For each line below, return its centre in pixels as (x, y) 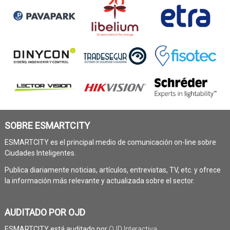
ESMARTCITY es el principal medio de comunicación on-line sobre (110, 142)
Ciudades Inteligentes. (40, 153)
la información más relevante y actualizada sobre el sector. (99, 180)
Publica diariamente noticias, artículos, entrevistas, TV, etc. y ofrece (112, 170)
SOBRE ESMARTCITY (47, 125)
